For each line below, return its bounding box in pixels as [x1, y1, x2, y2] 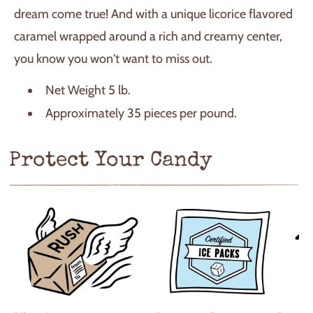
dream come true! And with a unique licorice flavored [14, 6, 293, 22]
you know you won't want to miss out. [14, 51, 215, 67]
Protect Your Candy [9, 150, 212, 172]
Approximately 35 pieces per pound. [45, 105, 237, 121]
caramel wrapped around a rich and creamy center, [14, 29, 282, 45]
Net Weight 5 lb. [45, 82, 131, 99]
